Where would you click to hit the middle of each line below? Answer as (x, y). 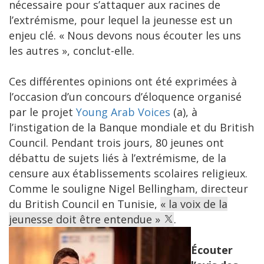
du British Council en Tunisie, (85, 204)
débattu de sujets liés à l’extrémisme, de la (118, 158)
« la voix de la (194, 204)
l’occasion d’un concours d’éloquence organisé (125, 97)
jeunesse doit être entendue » (86, 220)
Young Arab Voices (123, 112)
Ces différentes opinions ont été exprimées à (123, 82)
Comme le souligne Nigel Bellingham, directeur (128, 189)
